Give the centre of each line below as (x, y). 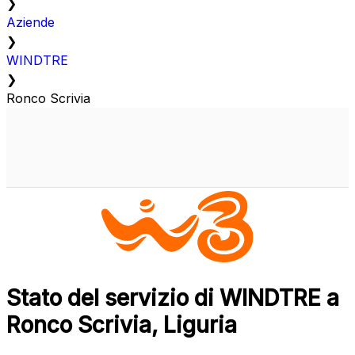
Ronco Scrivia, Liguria (122, 325)
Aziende (31, 23)
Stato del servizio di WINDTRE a (173, 298)
